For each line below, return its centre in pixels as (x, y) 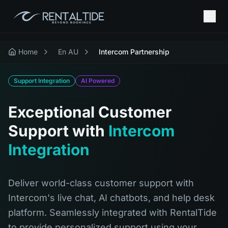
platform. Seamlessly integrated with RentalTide (112, 212)
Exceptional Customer (90, 112)
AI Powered (98, 81)
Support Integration (42, 81)
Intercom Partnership (134, 52)
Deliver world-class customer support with (101, 183)
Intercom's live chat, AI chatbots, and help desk (111, 198)
